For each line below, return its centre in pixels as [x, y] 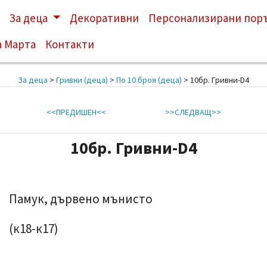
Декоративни [104, 18]
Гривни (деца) [82, 80]
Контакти [70, 44]
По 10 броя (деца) [149, 80]
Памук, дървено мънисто [81, 199]
